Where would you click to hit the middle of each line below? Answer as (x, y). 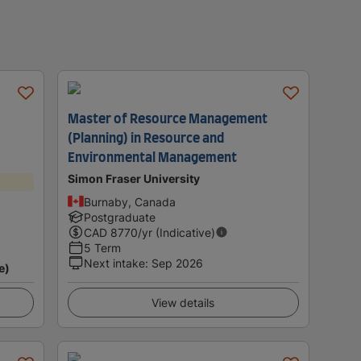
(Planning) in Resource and (145, 138)
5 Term (102, 247)
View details (183, 302)
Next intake (114, 263)
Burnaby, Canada (129, 201)
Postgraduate (119, 217)
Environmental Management (152, 158)
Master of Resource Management (167, 119)
